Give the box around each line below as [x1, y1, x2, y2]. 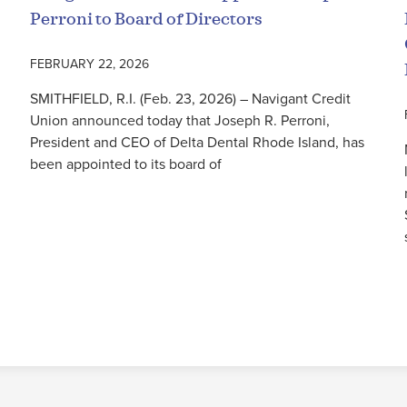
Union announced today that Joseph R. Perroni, [30, 109, 331, 130]
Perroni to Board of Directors [30, 8, 263, 29]
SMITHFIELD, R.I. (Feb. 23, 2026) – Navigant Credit [30, 87, 352, 108]
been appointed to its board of [30, 153, 223, 174]
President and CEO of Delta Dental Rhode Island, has [30, 131, 365, 152]
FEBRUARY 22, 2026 [30, 54, 150, 73]
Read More [30, 203, 98, 223]
